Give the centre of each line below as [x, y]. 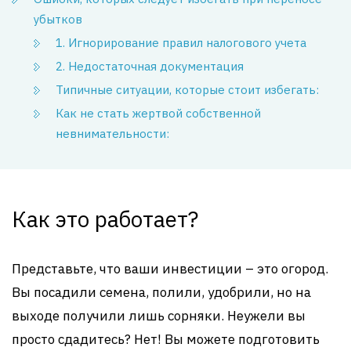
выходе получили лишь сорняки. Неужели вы [159, 316]
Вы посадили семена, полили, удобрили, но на [161, 292]
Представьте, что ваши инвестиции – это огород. [170, 269]
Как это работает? [105, 219]
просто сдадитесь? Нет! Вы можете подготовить [166, 339]
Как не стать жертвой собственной [158, 113]
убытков [58, 19]
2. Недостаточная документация [150, 66]
